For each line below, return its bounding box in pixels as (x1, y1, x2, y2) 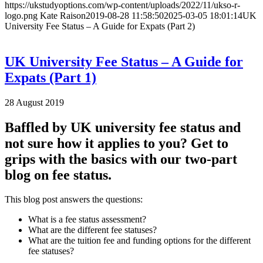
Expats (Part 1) (5, 69, 96, 85)
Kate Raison (40, 10, 86, 21)
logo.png (5, 10, 38, 21)
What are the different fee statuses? (28, 225, 157, 235)
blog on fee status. (5, 167, 112, 183)
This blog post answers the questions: (5, 194, 143, 205)
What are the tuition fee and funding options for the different (28, 235, 251, 246)
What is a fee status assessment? (28, 214, 146, 225)
